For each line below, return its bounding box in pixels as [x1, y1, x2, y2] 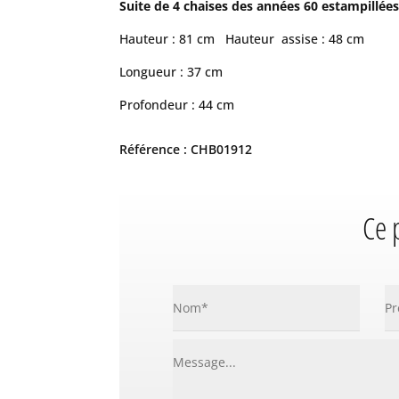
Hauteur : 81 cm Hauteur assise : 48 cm [119, 30, 365, 48]
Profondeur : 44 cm [119, 96, 235, 114]
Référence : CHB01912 [119, 141, 253, 159]
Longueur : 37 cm [119, 63, 224, 81]
